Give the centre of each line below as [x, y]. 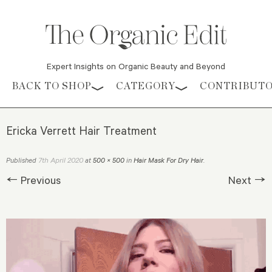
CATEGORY [146, 86]
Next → [247, 180]
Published [22, 160]
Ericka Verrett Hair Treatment [81, 131]
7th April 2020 [61, 160]
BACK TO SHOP [52, 86]
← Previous [33, 180]
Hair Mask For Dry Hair [168, 160]
